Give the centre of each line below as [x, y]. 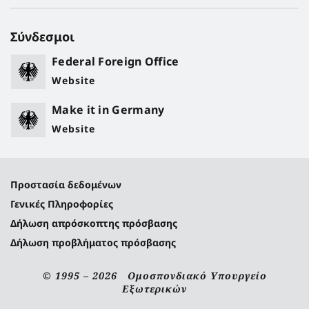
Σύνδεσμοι [42, 36]
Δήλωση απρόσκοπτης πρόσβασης [94, 223]
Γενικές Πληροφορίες [62, 203]
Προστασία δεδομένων [66, 184]
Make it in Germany [108, 109]
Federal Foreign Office [116, 61]
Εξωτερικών [154, 288]
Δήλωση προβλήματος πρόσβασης [93, 242]
